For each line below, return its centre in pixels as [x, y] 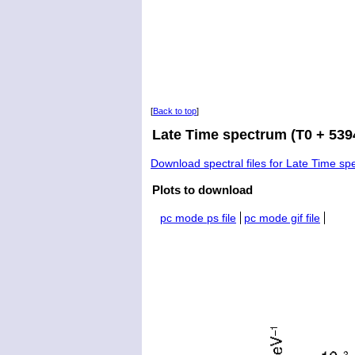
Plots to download [202, 190]
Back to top [175, 111]
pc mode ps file [198, 218]
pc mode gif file [282, 218]
